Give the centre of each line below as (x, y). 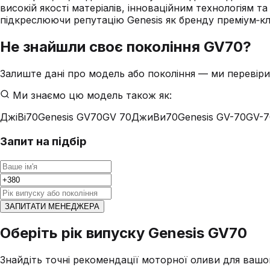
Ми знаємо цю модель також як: (91, 96)
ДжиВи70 (155, 117)
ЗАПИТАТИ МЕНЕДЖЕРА (52, 206)
